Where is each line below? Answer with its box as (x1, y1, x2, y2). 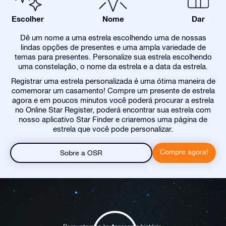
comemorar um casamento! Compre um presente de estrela (11, 86, 215, 95)
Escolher (12, 14, 44, 23)
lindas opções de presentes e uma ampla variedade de (20, 43, 206, 51)
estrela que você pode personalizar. (53, 125, 173, 133)
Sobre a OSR (60, 149, 102, 157)
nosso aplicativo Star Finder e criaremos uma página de (19, 115, 207, 124)
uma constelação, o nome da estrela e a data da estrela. (18, 62, 208, 71)
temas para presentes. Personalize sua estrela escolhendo (14, 52, 212, 61)
